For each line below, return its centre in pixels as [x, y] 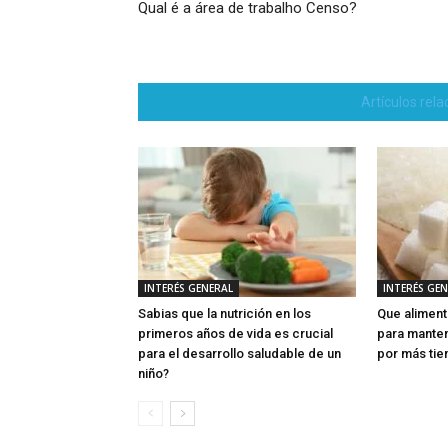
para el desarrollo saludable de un [239, 353]
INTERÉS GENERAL [188, 288]
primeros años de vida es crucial [235, 333]
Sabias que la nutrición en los [224, 313]
